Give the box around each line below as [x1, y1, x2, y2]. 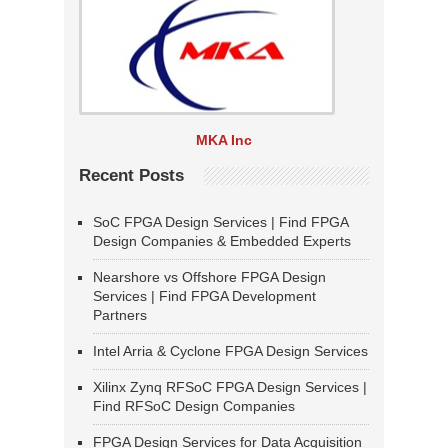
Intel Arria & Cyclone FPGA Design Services [93, 343, 368, 360]
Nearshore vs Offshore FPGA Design [93, 269, 326, 286]
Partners [93, 307, 147, 324]
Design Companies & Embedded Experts [93, 233, 351, 250]
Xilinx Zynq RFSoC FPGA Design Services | [93, 379, 367, 396]
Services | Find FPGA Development [93, 288, 316, 305]
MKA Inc [196, 132, 252, 149]
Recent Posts [79, 166, 184, 186]
